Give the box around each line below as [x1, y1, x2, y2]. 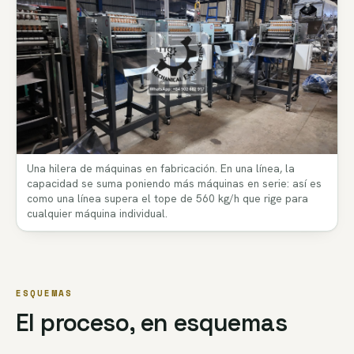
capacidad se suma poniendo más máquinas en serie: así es [26, 176, 322, 191]
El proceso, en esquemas [16, 307, 288, 339]
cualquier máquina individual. [26, 206, 168, 221]
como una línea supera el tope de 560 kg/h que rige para [26, 191, 308, 206]
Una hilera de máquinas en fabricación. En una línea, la [26, 161, 295, 176]
